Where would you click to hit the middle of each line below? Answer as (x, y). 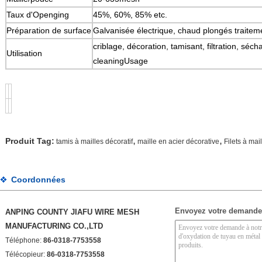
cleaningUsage (120, 61)
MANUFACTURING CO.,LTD (54, 226)
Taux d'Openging (38, 15)
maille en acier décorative (178, 142)
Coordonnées (38, 180)
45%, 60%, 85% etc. (130, 15)
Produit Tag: (30, 141)
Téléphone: (24, 240)
